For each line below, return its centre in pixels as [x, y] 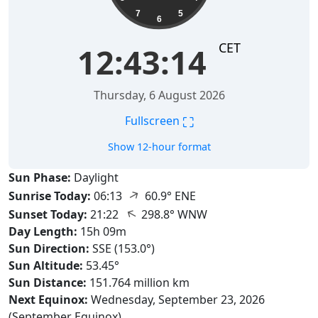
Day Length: [43, 231]
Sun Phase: [40, 177]
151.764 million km [138, 283]
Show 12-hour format [159, 147]
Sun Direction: [49, 248]
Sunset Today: [48, 214]
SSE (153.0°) [124, 248]
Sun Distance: [48, 283]
